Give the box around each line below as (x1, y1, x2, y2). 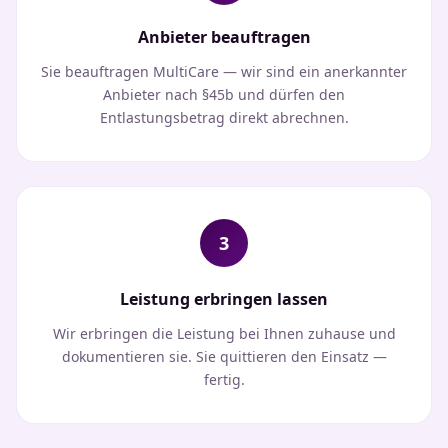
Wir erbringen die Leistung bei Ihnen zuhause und (52, 323, 396, 343)
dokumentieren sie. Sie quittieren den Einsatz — (61, 346, 387, 366)
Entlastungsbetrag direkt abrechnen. (99, 107, 349, 127)
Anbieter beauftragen (137, 25, 311, 48)
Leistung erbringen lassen (120, 287, 328, 310)
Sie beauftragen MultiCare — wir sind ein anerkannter (41, 61, 407, 81)
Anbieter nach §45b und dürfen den (103, 84, 345, 104)
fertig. (203, 369, 245, 389)
